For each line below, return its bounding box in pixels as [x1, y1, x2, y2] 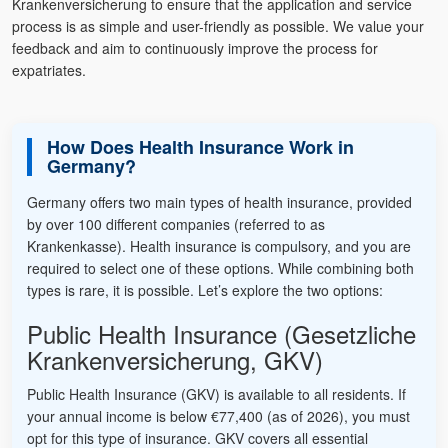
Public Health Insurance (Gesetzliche [27, 316, 416, 352]
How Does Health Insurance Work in [47, 134, 354, 161]
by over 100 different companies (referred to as [27, 214, 325, 235]
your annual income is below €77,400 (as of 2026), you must [27, 406, 410, 427]
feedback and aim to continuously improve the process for [12, 38, 378, 59]
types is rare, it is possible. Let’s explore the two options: [27, 280, 383, 301]
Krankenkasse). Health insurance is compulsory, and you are [27, 236, 411, 257]
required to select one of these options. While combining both [27, 258, 414, 279]
